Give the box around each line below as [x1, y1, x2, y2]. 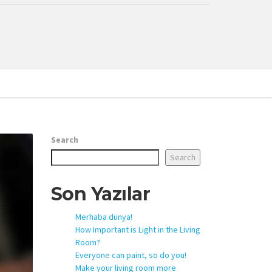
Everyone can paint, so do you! [75, 249, 186, 260]
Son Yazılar [50, 183, 150, 205]
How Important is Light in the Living [75, 223, 200, 235]
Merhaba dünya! [75, 211, 132, 222]
